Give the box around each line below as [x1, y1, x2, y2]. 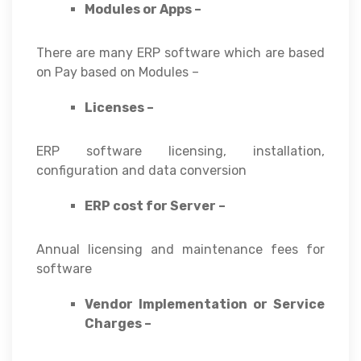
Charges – [85, 315, 151, 331]
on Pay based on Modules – [36, 64, 199, 80]
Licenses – [85, 99, 154, 115]
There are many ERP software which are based [36, 44, 325, 60]
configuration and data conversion [36, 162, 247, 178]
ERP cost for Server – [85, 197, 226, 214]
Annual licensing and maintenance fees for [36, 241, 325, 257]
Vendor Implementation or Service [85, 296, 325, 312]
